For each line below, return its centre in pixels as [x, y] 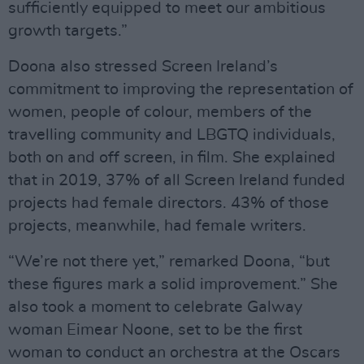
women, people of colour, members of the [160, 112]
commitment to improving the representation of [181, 89]
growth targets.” [68, 31]
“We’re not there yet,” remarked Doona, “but [169, 262]
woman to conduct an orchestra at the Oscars [174, 353]
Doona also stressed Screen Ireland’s [143, 67]
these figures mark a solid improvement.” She [173, 284]
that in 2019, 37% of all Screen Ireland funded [177, 180]
